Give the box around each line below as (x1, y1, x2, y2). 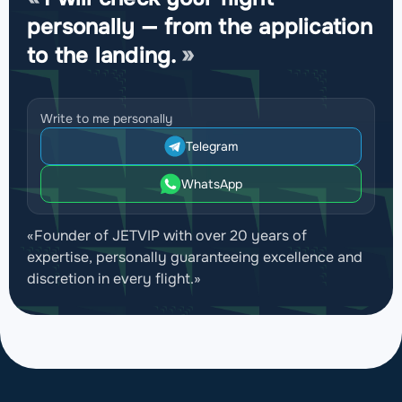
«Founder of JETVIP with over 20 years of (27, 225, 307, 245)
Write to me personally (40, 109, 172, 127)
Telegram (186, 137, 238, 154)
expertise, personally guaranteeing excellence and (27, 247, 363, 267)
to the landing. (27, 41, 177, 69)
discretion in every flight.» (27, 268, 201, 288)
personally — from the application (27, 13, 372, 40)
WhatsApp (181, 175, 242, 192)
